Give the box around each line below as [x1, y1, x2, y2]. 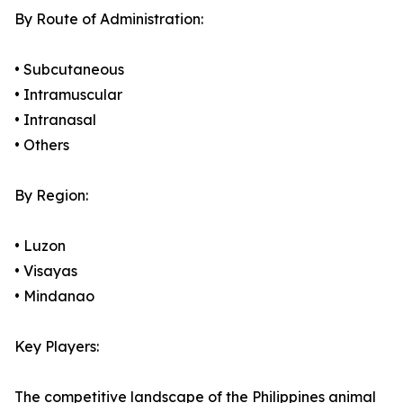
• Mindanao [14, 287, 94, 306]
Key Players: [14, 337, 99, 356]
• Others [14, 136, 69, 155]
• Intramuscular [14, 85, 122, 104]
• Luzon [14, 237, 66, 255]
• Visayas [14, 262, 77, 281]
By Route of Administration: [14, 10, 203, 29]
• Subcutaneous [14, 60, 124, 79]
